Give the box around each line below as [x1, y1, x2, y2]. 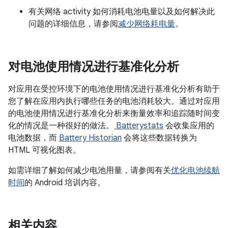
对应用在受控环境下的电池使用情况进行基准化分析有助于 [8, 84, 220, 94]
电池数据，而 [8, 133, 59, 143]
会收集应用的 [163, 121, 214, 131]
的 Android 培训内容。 [24, 178, 105, 188]
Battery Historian [59, 133, 122, 143]
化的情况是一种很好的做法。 [8, 121, 114, 131]
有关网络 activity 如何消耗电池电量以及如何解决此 [28, 7, 215, 17]
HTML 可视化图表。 [8, 145, 81, 155]
